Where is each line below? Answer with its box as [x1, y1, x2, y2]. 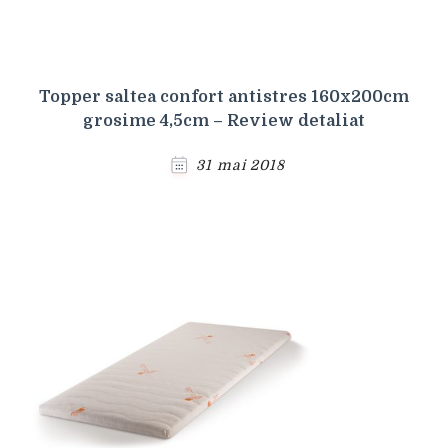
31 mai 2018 [196, 156, 285, 173]
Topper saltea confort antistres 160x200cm [39, 87, 409, 106]
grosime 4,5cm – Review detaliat [83, 111, 365, 130]
